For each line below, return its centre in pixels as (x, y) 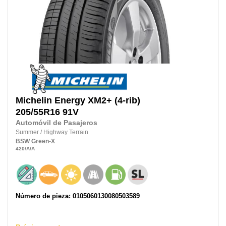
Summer (28, 132)
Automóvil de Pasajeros (56, 123)
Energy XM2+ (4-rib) (97, 100)
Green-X (43, 141)
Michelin (34, 100)
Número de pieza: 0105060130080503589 (78, 196)
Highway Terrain (66, 132)
